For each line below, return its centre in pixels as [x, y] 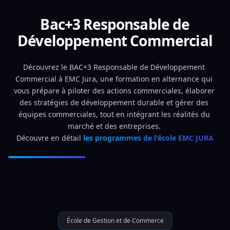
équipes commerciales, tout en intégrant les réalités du [114, 114]
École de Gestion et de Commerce [115, 221]
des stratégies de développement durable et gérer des [114, 102]
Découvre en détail [50, 138]
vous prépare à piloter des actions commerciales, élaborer [114, 91]
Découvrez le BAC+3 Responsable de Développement [114, 67]
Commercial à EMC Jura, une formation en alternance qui [114, 79]
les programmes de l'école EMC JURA [148, 138]
